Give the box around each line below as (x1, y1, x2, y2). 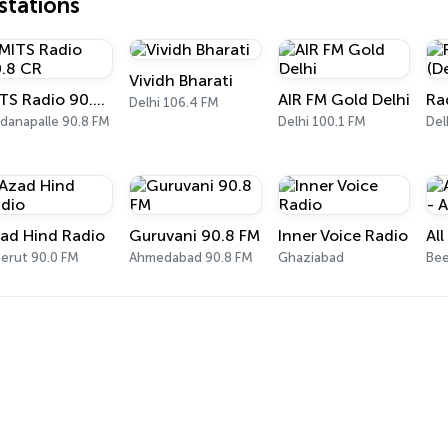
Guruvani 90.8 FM (129, 226, 261, 245)
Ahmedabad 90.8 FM (129, 250, 254, 265)
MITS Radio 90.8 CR (92, 90, 105, 109)
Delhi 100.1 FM (277, 114, 366, 129)
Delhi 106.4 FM (129, 95, 220, 110)
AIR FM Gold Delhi (277, 90, 410, 109)
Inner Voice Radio (277, 226, 408, 245)
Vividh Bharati (129, 71, 234, 90)
